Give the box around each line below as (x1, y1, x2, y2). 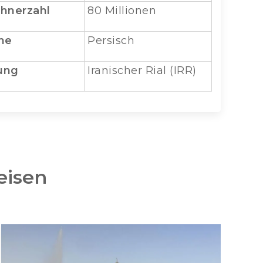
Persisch (87, 34, 134, 47)
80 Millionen (87, 4, 156, 17)
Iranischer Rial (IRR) (87, 64, 197, 77)
